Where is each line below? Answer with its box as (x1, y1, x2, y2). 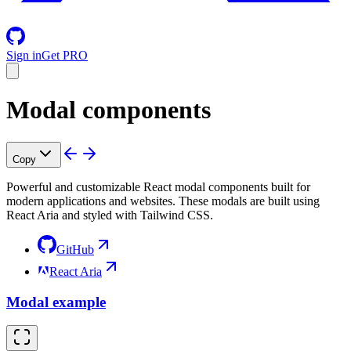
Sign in (6, 49, 42, 62)
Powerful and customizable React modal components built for (6, 179, 310, 194)
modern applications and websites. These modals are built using (6, 194, 320, 208)
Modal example (6, 293, 106, 310)
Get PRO (42, 49, 88, 62)
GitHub (56, 242, 94, 256)
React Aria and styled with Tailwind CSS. (6, 208, 213, 222)
